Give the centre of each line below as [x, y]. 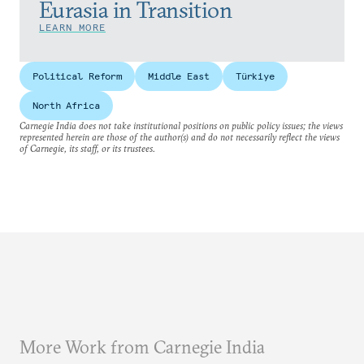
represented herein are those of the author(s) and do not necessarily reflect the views [180, 137]
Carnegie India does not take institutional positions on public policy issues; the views [181, 126]
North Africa [66, 105]
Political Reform [78, 76]
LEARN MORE [72, 27]
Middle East [179, 76]
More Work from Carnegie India [142, 347]
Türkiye [255, 76]
